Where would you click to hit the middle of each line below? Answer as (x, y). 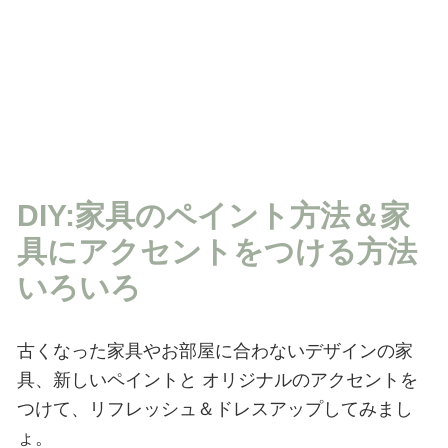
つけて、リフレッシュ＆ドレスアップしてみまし (214, 408)
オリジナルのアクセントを (307, 379)
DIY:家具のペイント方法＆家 (213, 215)
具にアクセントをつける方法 (216, 251)
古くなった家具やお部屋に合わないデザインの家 (214, 350)
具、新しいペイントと (106, 379)
